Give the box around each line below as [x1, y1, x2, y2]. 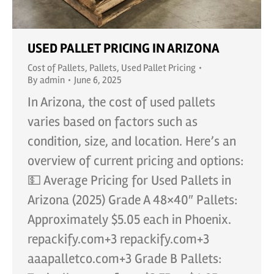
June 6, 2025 [74, 73, 122, 86]
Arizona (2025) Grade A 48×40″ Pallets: [28, 191, 237, 208]
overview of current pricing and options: [28, 152, 243, 169]
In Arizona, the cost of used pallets [28, 94, 215, 110]
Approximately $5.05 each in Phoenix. [28, 211, 231, 228]
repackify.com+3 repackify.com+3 [28, 231, 209, 247]
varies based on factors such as [28, 113, 198, 130]
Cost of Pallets [28, 61, 85, 74]
